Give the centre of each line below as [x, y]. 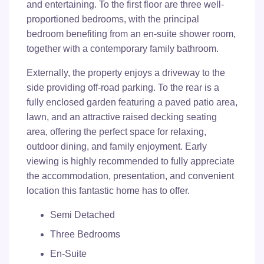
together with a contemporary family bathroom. [123, 48]
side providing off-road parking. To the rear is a [123, 87]
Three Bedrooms [85, 234]
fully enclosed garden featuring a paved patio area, [132, 102]
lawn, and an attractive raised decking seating [122, 117]
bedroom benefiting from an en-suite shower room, [131, 34]
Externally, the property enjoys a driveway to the [126, 72]
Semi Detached [82, 214]
